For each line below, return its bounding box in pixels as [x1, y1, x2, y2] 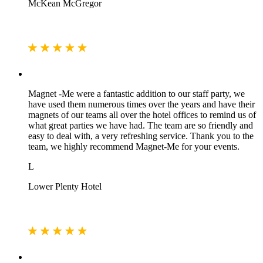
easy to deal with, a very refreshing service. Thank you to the [28, 131, 254, 141]
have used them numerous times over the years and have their [28, 99, 255, 110]
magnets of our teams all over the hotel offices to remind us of [28, 110, 256, 120]
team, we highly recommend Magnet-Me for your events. [28, 141, 240, 152]
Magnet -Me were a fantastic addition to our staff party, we [28, 89, 245, 99]
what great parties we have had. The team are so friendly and [28, 120, 253, 131]
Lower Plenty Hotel [28, 181, 102, 192]
